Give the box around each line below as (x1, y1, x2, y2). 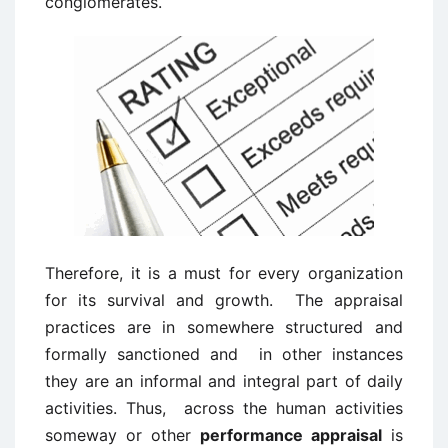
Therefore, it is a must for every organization (45, 263, 403, 283)
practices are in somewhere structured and (45, 317, 403, 337)
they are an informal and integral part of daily (45, 371, 403, 391)
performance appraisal (200, 425, 382, 445)
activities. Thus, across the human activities (45, 398, 403, 418)
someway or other (45, 425, 200, 445)
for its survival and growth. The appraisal (45, 290, 403, 310)
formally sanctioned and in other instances (45, 344, 403, 364)
